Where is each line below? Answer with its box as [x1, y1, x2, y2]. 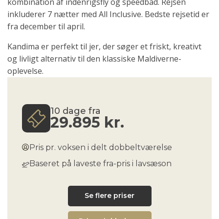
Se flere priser [85, 191, 134, 200]
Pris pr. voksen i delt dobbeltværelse [29, 143, 172, 153]
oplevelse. [7, 66, 44, 77]
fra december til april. [7, 21, 85, 32]
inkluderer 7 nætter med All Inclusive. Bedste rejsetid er [7, 9, 209, 20]
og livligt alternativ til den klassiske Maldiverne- [7, 53, 181, 65]
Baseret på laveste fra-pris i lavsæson [29, 159, 172, 169]
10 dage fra [50, 106, 101, 117]
